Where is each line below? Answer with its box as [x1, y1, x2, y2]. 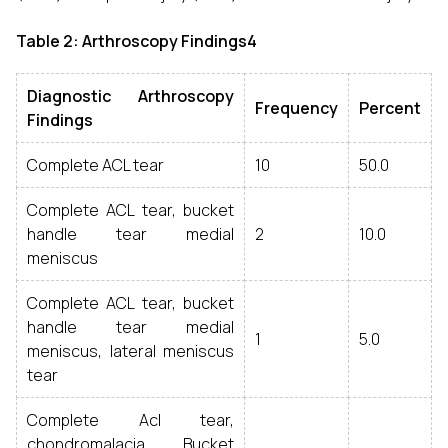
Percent [359, 97, 421, 119]
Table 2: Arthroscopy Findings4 [16, 30, 257, 52]
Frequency [255, 97, 338, 119]
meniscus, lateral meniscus [27, 340, 234, 362]
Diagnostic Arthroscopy [27, 85, 234, 107]
